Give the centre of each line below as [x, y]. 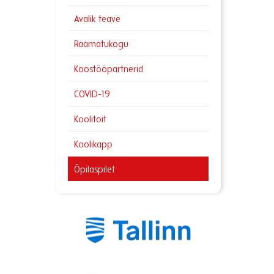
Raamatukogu [101, 45]
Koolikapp [93, 145]
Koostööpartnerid [109, 70]
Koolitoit [90, 120]
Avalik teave [97, 20]
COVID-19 [92, 95]
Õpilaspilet [94, 170]
